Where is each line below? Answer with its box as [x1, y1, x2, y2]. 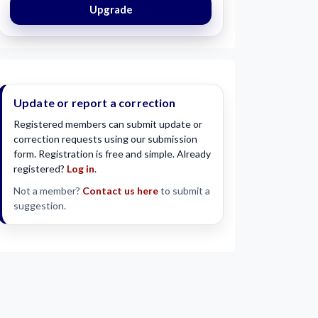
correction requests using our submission [13, 132, 197, 145]
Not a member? [13, 184, 82, 197]
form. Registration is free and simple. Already [13, 147, 211, 160]
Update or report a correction [13, 95, 176, 109]
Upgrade [89, 2, 133, 16]
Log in [67, 162, 94, 175]
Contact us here [82, 184, 158, 197]
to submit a [158, 184, 210, 197]
